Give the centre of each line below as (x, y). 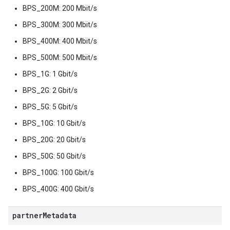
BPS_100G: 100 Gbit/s (58, 172)
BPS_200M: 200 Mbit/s (60, 8)
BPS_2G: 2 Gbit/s (50, 90)
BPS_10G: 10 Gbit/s (54, 123)
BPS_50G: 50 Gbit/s (54, 156)
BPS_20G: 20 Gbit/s (54, 140)
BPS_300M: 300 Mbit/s (60, 25)
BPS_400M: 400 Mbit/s (60, 41)
